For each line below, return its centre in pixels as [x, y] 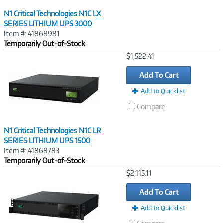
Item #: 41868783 [32, 151]
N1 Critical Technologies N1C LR [52, 131]
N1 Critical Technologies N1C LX [52, 14]
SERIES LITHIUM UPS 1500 [47, 141]
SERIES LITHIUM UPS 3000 [48, 24]
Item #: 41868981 [32, 34]
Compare [151, 106]
